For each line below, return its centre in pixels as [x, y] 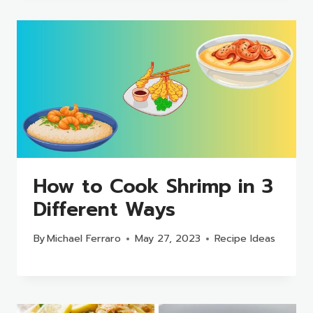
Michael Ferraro [84, 239]
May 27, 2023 [168, 239]
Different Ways [108, 209]
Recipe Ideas [245, 239]
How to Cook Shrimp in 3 [153, 186]
